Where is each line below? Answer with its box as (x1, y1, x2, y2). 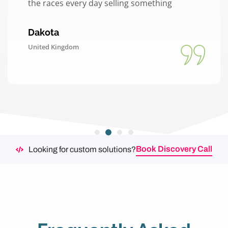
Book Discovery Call (136, 145, 212, 154)
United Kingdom (28, 42, 79, 52)
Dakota (28, 27, 59, 38)
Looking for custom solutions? (28, 145, 136, 154)
